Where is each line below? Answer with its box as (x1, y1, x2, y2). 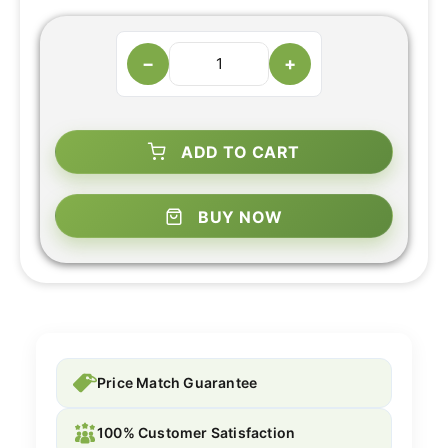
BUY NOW (198, 206, 283, 227)
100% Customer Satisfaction (97, 424, 296, 442)
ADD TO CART (181, 141, 300, 162)
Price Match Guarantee (97, 374, 258, 392)
